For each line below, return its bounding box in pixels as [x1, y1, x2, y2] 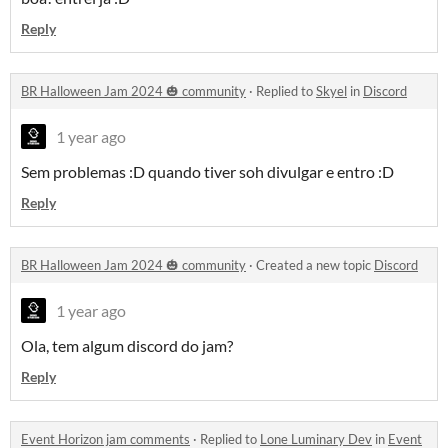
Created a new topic [256, 257, 374, 274]
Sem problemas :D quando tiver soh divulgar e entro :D [21, 162, 394, 182]
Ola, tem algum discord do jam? [21, 336, 233, 356]
